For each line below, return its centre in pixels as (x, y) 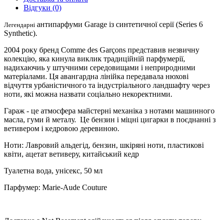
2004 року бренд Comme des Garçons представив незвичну (102, 50)
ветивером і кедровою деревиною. (62, 128)
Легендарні (20, 25)
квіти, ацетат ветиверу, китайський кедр (72, 154)
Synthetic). (21, 33)
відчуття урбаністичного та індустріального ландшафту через (107, 85)
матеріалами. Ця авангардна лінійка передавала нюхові (96, 76)
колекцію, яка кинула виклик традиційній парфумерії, (95, 58)
